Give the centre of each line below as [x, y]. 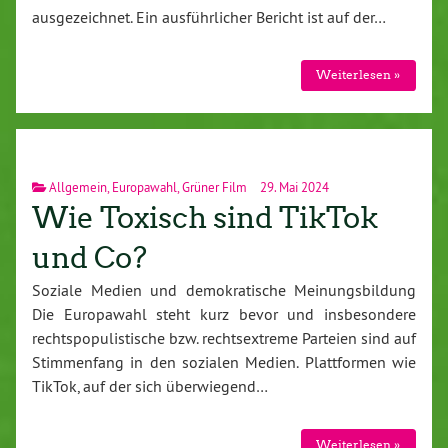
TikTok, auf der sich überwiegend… [150, 385]
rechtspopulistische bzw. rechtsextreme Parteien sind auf [224, 337]
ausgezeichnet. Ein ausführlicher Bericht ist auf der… [209, 16]
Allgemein [78, 186]
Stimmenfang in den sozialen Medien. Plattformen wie [224, 361]
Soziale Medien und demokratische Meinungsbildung [224, 289]
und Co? [89, 257]
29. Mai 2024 [293, 186]
